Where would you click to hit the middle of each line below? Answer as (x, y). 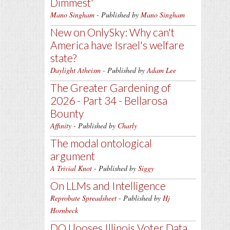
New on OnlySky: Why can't (112, 32)
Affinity (61, 126)
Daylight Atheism (75, 70)
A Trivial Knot (71, 168)
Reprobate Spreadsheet (83, 198)
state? (63, 58)
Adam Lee (161, 70)
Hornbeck (64, 210)
